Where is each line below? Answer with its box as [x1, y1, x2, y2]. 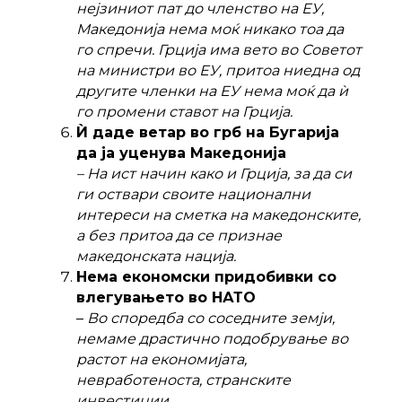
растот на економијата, [76, 351, 247, 368]
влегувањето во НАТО [76, 289, 256, 306]
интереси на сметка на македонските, [76, 206, 361, 223]
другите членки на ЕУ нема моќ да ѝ [76, 83, 348, 100]
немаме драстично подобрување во [76, 330, 348, 347]
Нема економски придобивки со [76, 268, 336, 285]
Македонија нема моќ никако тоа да [76, 21, 344, 38]
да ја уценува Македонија [76, 144, 286, 162]
